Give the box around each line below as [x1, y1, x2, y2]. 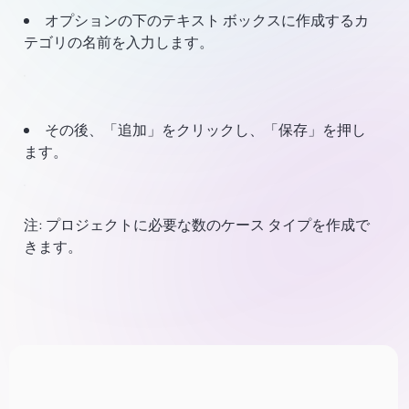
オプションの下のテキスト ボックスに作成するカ [45, 10, 369, 30]
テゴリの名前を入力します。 [24, 32, 214, 52]
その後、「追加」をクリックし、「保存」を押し [45, 120, 366, 140]
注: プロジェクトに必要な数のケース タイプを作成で [24, 215, 370, 235]
